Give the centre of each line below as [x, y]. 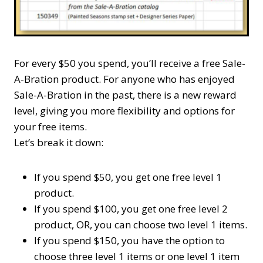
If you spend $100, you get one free [116, 209]
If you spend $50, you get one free [113, 177]
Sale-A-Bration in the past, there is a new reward [125, 95]
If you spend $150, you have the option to [129, 240]
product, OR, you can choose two [111, 225]
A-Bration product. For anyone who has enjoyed [124, 79]
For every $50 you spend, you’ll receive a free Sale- [130, 63]
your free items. [50, 127]
